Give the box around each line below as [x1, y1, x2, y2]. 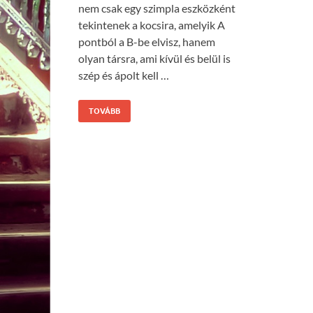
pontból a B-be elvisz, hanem [78, 35, 215, 49]
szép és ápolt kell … [78, 68, 169, 82]
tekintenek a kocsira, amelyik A [78, 18, 225, 32]
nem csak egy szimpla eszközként [78, 1, 235, 15]
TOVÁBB [89, 106, 120, 117]
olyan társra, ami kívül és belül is [78, 52, 231, 66]
